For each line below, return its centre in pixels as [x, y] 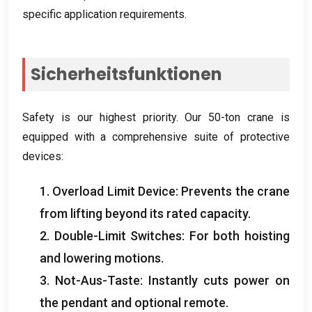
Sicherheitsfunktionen [126, 74]
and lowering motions [100, 258]
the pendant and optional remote [133, 302]
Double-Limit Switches [118, 235]
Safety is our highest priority [99, 117]
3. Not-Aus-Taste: [94, 280]
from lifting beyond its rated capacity [144, 213]
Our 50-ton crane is [237, 117]
